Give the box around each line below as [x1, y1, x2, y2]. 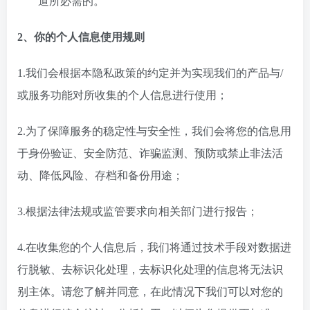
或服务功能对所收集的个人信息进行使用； [17, 89, 228, 101]
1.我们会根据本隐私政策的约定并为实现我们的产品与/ [17, 67, 283, 79]
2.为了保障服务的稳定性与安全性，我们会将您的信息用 [17, 125, 291, 137]
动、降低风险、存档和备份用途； [17, 170, 183, 181]
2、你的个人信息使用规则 [17, 31, 145, 43]
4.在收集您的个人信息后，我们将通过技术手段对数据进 [17, 241, 291, 253]
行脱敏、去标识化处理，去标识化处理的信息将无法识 [17, 264, 283, 275]
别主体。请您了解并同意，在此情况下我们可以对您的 [17, 286, 283, 298]
